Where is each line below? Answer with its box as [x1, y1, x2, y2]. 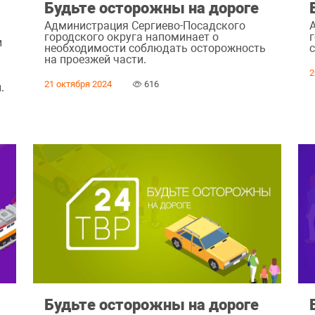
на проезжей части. [44, 52, 146, 66]
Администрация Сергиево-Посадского [44, 18, 245, 32]
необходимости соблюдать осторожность [44, 41, 266, 55]
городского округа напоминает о [44, 30, 219, 44]
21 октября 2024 [44, 79, 112, 90]
